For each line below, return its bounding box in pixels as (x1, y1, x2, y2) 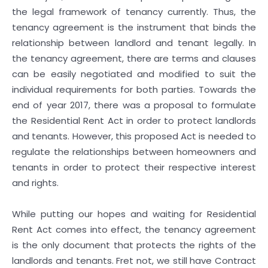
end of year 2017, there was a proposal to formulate (12, 99, 256, 111)
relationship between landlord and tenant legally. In (12, 36, 256, 49)
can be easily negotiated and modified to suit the (12, 68, 256, 80)
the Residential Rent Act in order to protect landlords (12, 114, 256, 127)
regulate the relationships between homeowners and (12, 145, 256, 158)
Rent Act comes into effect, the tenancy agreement (12, 223, 256, 236)
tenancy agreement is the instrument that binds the (12, 21, 256, 33)
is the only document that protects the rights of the (12, 239, 256, 251)
